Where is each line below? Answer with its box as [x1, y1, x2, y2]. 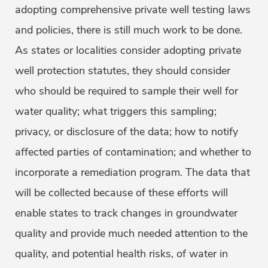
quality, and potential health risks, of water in [15, 246, 228, 261]
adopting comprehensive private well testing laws [15, 2, 251, 17]
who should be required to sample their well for [15, 84, 238, 99]
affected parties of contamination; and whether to [15, 145, 251, 160]
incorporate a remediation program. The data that [15, 165, 250, 180]
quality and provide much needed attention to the [15, 226, 248, 241]
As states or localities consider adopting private [15, 43, 241, 58]
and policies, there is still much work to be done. [15, 23, 242, 38]
